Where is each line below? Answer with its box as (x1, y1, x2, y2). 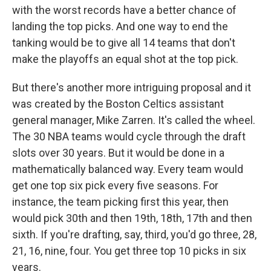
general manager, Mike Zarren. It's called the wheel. (12, 114, 255, 126)
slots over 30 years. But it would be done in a (12, 146, 224, 159)
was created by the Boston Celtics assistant (12, 97, 224, 110)
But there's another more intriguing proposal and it (12, 81, 251, 94)
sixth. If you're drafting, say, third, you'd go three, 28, (12, 228, 256, 241)
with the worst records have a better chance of (12, 4, 237, 16)
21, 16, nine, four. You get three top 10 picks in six (12, 244, 246, 257)
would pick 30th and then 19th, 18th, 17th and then (12, 212, 252, 224)
